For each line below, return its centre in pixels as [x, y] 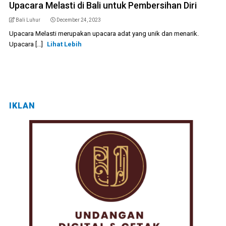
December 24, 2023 [78, 20]
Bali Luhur [28, 20]
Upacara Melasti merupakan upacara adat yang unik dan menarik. [104, 34]
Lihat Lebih [64, 44]
